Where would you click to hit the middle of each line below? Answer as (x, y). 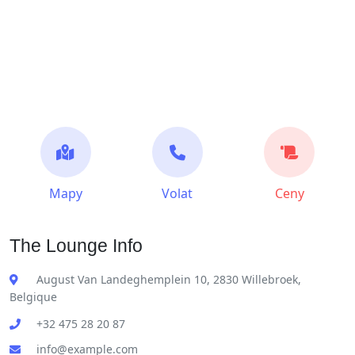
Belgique (33, 298)
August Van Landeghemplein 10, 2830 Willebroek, (169, 279)
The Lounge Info (76, 246)
